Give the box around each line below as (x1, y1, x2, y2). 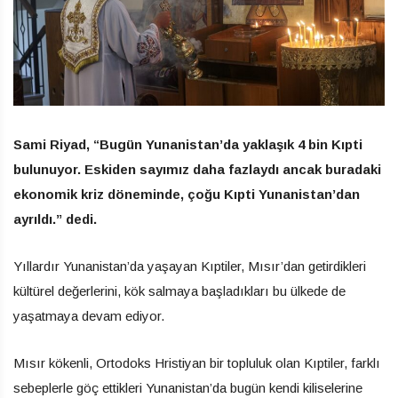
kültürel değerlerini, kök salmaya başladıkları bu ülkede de (13, 283, 346, 298)
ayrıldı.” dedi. (13, 211, 97, 227)
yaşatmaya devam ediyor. (13, 307, 164, 323)
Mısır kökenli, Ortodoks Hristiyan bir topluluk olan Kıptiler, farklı (13, 354, 380, 370)
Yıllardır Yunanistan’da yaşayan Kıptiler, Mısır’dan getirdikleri (13, 258, 366, 274)
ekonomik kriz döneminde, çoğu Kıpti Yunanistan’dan (13, 186, 360, 202)
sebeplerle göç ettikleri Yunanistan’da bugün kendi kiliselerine (13, 379, 362, 395)
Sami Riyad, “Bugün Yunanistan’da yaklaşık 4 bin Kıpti (13, 136, 362, 152)
